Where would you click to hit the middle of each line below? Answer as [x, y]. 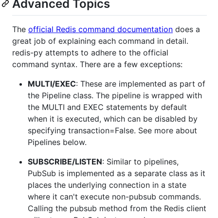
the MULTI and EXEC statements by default [107, 107]
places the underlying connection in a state [107, 185]
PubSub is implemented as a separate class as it [117, 173]
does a [186, 29]
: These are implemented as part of [141, 83]
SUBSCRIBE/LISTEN [65, 161]
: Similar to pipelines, [140, 161]
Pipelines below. [57, 142]
